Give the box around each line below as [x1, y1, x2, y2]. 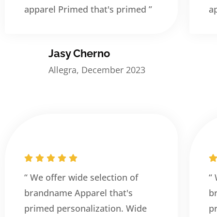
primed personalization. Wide [24, 202, 147, 214]
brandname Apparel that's [24, 187, 133, 199]
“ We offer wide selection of [24, 171, 138, 183]
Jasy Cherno [48, 46, 110, 60]
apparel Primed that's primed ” [24, 3, 152, 15]
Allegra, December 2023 [48, 63, 145, 76]
